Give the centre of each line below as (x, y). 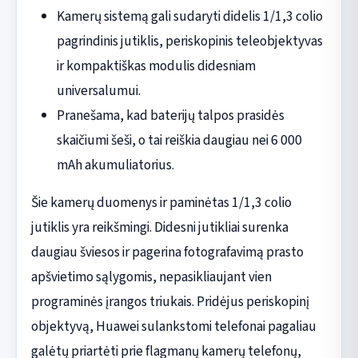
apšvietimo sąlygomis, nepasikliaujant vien (151, 276)
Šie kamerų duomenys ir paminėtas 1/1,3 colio (161, 202)
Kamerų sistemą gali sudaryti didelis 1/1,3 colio (189, 16)
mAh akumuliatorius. (115, 165)
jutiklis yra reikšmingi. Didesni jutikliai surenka (159, 227)
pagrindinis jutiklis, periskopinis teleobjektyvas (189, 41)
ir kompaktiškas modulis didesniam (156, 66)
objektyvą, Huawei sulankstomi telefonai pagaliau (173, 326)
